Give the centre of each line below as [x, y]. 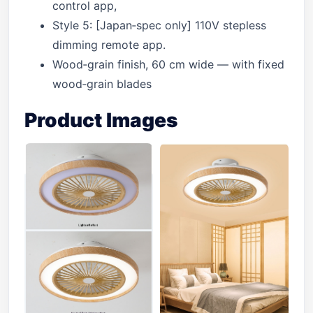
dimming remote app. [109, 45]
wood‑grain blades [102, 84]
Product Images [101, 120]
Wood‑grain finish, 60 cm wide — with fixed [168, 64]
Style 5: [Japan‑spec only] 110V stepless [159, 25]
